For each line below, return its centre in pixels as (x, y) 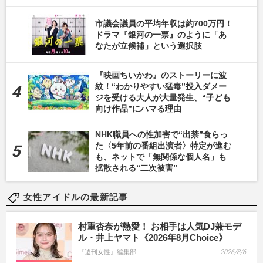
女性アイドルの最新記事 (76, 197)
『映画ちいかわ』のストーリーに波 (161, 75)
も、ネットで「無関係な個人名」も (161, 157)
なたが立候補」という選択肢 (149, 45)
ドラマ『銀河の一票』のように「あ (161, 34)
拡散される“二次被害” (136, 168)
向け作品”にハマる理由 (138, 109)
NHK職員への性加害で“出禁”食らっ (161, 134)
